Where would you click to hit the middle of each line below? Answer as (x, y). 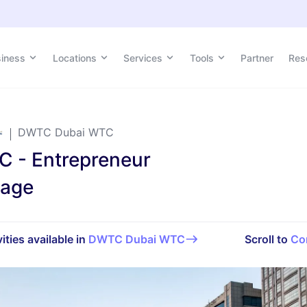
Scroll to (267, 239)
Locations (74, 58)
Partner (257, 58)
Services (143, 58)
